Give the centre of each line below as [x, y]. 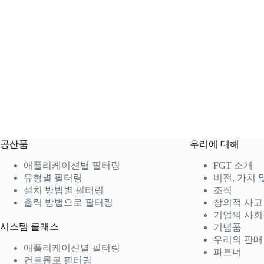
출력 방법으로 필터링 [68, 202]
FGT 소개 [233, 165]
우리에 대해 [215, 144]
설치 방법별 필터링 [64, 190]
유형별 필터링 [53, 177]
